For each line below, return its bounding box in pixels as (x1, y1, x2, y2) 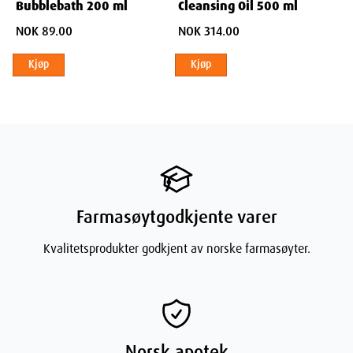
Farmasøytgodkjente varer (76, 206, 277, 229)
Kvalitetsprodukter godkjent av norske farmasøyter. (43, 240, 310, 257)
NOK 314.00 (178, 23, 240, 40)
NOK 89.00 (16, 23, 72, 40)
